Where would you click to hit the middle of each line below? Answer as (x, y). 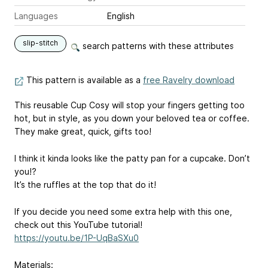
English (121, 16)
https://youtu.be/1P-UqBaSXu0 (77, 237)
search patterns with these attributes (157, 46)
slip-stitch (40, 43)
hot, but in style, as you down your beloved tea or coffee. (132, 118)
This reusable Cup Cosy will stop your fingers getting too (130, 105)
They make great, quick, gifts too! (83, 132)
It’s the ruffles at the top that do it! (85, 185)
